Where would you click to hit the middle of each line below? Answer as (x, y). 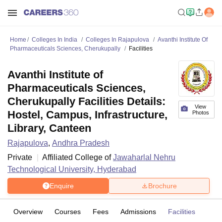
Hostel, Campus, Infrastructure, (87, 115)
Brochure (163, 186)
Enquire (61, 186)
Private (20, 157)
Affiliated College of (78, 157)
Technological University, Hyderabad (72, 169)
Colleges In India (55, 40)
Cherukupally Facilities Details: (86, 101)
